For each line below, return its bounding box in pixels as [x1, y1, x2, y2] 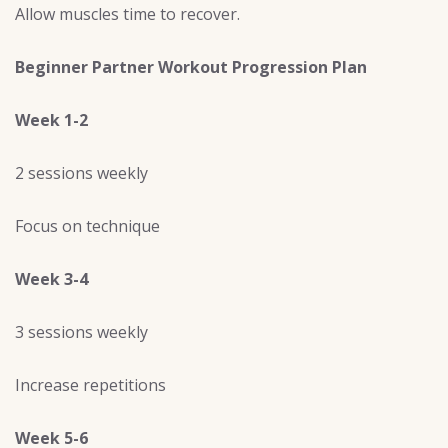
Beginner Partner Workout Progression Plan [15, 56, 367, 79]
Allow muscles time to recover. [15, 3, 240, 26]
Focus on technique [15, 215, 160, 238]
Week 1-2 [15, 109, 88, 132]
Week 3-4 [15, 268, 88, 291]
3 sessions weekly [15, 321, 148, 344]
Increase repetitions [15, 374, 166, 397]
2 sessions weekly [15, 162, 148, 185]
